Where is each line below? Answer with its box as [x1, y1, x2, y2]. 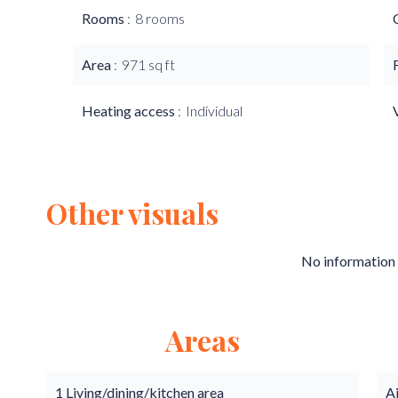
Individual [186, 102, 243, 119]
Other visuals [46, 194, 219, 232]
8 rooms [135, 10, 185, 27]
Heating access [82, 102, 178, 119]
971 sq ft [122, 56, 175, 73]
